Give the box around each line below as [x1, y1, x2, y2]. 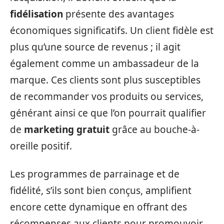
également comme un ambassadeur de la [10, 57, 199, 70]
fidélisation [10, 7, 63, 20]
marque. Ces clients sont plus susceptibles [10, 73, 200, 86]
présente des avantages [63, 7, 174, 20]
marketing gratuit [24, 123, 109, 136]
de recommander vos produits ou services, [10, 90, 203, 103]
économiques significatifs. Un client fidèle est [10, 24, 213, 37]
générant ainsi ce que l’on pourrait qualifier [10, 106, 206, 119]
